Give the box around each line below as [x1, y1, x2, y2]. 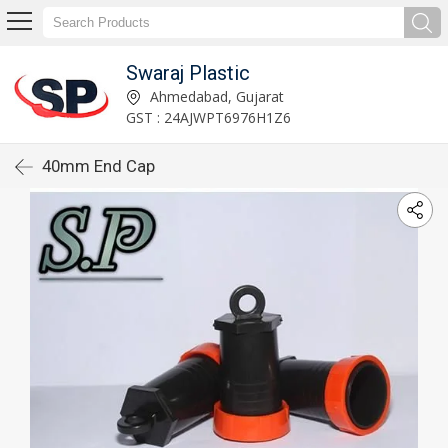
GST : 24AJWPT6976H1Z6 [126, 107, 292, 127]
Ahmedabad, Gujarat [146, 86, 285, 106]
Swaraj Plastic [126, 60, 251, 85]
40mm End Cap [42, 156, 155, 176]
